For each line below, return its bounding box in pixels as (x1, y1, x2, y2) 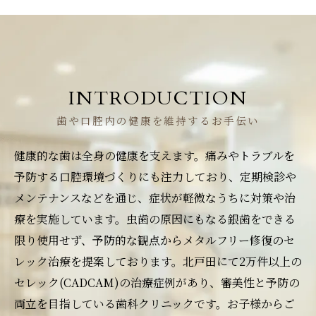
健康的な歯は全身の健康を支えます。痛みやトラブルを (14, 147, 295, 164)
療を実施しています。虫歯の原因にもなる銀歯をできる (14, 210, 296, 227)
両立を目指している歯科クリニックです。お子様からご (14, 295, 295, 312)
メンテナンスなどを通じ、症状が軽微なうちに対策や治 (14, 189, 296, 206)
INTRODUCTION (68, 85, 248, 111)
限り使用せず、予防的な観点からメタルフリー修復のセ (14, 231, 295, 248)
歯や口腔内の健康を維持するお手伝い (56, 114, 260, 128)
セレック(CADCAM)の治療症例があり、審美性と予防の (14, 274, 300, 291)
